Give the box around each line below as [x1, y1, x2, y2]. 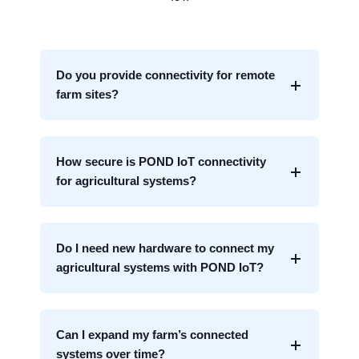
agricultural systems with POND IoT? [56, 260, 264, 275]
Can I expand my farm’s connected [56, 328, 248, 342]
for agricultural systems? [56, 174, 196, 188]
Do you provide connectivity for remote [56, 68, 275, 83]
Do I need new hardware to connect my [56, 241, 274, 256]
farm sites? [56, 87, 119, 102]
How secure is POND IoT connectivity [56, 155, 266, 169]
